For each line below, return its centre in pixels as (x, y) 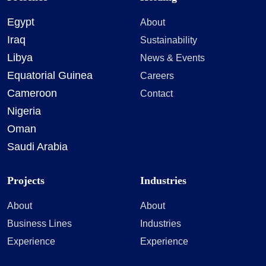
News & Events (172, 58)
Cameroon (32, 94)
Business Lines (39, 224)
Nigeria (24, 111)
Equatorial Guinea (50, 76)
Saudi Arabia (37, 147)
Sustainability (169, 40)
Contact (156, 94)
